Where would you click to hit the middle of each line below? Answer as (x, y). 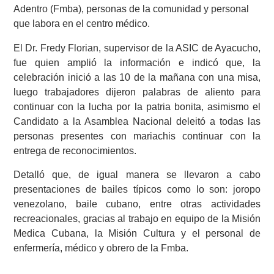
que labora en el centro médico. (82, 24)
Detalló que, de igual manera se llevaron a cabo (137, 175)
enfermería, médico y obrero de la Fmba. (101, 248)
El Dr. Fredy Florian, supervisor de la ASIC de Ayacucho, (137, 48)
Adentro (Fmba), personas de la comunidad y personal (131, 9)
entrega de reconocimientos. (75, 150)
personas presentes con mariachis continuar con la (137, 136)
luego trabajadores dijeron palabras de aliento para (137, 92)
